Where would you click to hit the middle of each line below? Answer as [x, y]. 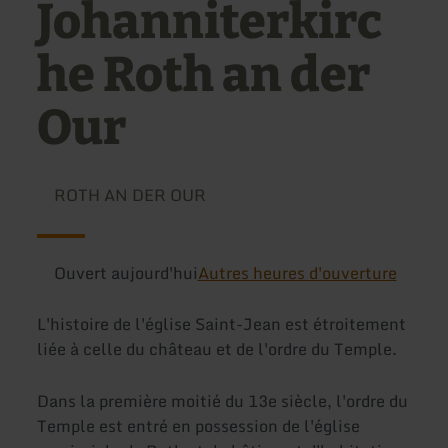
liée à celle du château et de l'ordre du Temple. [217, 349]
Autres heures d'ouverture [297, 273]
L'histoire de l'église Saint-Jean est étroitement [222, 324]
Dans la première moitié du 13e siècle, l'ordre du [223, 400]
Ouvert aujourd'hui [125, 273]
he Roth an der [204, 75]
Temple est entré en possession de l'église [199, 425]
